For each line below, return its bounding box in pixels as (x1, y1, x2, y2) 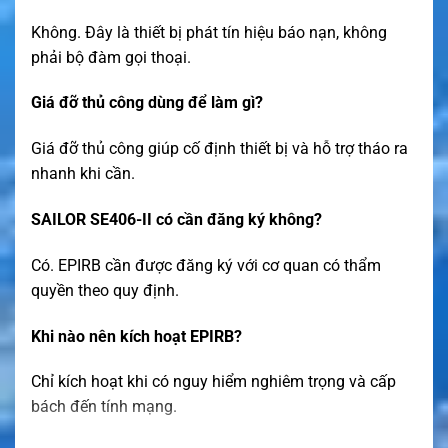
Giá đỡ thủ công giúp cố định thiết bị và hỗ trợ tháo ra (31, 139, 408, 159)
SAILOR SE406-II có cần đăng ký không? (31, 209, 322, 229)
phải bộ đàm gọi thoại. (31, 47, 191, 67)
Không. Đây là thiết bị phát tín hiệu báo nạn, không (31, 22, 387, 42)
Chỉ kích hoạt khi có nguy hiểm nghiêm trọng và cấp (31, 372, 396, 392)
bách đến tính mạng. (31, 397, 177, 417)
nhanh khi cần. (31, 164, 135, 184)
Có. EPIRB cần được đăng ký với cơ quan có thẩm (31, 255, 381, 275)
